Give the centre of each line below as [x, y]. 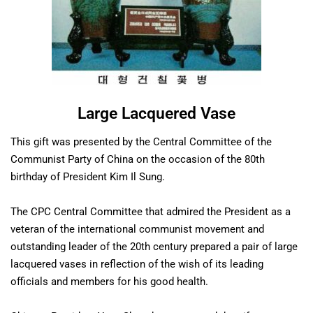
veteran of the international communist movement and [137, 229]
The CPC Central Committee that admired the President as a [151, 211]
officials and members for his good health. [109, 281]
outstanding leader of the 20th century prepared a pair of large [154, 246]
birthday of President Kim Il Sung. [88, 176]
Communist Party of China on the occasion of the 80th [138, 159]
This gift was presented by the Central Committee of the [141, 141]
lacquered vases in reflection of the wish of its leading [137, 264]
